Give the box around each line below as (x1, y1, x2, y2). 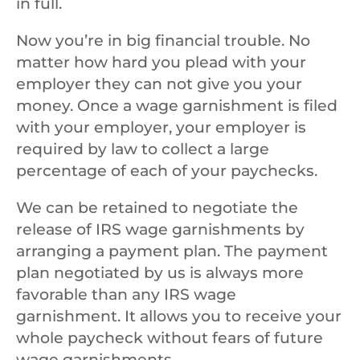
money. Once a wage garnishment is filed (16, 96, 337, 116)
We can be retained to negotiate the (16, 198, 298, 218)
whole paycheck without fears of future (16, 329, 323, 348)
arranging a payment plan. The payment (16, 242, 328, 261)
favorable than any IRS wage (16, 285, 236, 305)
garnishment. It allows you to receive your (16, 307, 342, 326)
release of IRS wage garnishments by (16, 220, 305, 239)
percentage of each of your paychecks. (16, 162, 317, 181)
